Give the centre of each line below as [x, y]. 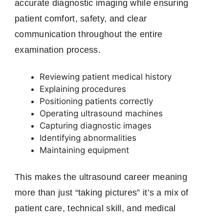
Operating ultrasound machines [101, 114]
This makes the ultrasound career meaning [101, 177]
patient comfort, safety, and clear [81, 19]
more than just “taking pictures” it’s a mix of [102, 192]
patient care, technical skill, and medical [95, 208]
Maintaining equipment [84, 150]
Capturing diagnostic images [96, 126]
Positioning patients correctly [96, 101]
